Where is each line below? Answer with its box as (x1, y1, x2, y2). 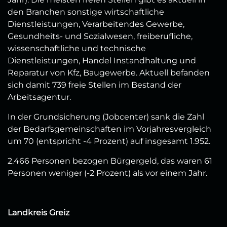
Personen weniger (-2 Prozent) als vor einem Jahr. (8, 168, 207, 178)
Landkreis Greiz (8, 208, 69, 218)
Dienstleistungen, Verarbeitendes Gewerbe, (8, 19, 184, 29)
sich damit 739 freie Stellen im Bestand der (8, 80, 181, 90)
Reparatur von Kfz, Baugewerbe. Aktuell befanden (8, 68, 210, 78)
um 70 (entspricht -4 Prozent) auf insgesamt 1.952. (8, 136, 210, 146)
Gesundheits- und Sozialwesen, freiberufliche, (8, 31, 193, 42)
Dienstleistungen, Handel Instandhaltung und (8, 56, 196, 66)
